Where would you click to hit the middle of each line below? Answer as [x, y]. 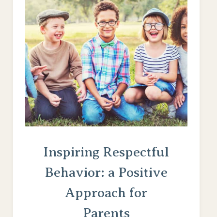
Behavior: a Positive [106, 172]
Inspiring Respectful [106, 152]
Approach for [106, 193]
